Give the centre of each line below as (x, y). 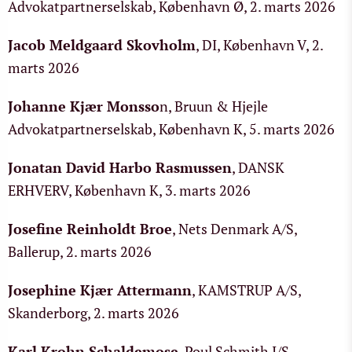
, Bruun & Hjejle (218, 106)
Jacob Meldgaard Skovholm (102, 45)
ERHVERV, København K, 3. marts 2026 (129, 190)
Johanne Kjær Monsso (84, 106)
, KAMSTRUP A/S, (246, 290)
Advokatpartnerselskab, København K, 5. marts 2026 (171, 129)
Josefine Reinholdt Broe (90, 229)
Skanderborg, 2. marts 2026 (93, 313)
